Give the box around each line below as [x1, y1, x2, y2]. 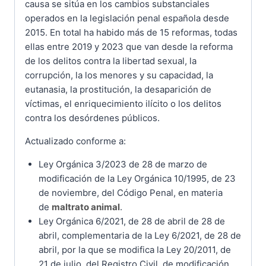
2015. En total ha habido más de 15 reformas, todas [25, 26, 237, 38]
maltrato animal [51, 201, 120, 213]
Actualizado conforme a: [25, 135, 126, 147]
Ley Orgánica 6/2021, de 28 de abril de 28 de [38, 215, 225, 227]
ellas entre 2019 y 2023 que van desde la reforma [25, 40, 233, 52]
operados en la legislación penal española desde [25, 12, 229, 24]
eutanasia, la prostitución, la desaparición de [25, 83, 211, 95]
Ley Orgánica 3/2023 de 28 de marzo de [38, 158, 207, 170]
